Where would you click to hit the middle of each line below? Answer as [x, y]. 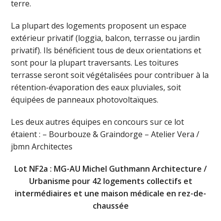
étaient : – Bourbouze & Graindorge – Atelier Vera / [105, 134]
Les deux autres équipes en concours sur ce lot [98, 122]
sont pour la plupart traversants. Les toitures [95, 63]
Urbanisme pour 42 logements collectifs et [110, 181]
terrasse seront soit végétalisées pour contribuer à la [110, 75]
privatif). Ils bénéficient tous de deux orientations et [106, 51]
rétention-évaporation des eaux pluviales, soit [96, 88]
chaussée [110, 206]
